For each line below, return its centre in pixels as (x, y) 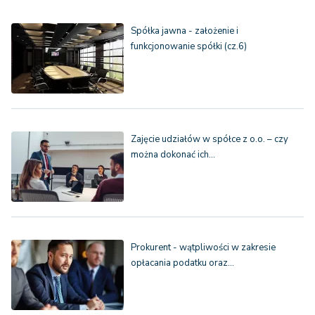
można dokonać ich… (173, 155)
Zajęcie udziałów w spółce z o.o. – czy (210, 140)
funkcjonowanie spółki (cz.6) (189, 47)
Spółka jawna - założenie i (185, 31)
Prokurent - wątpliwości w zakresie (203, 248)
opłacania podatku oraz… (182, 263)
